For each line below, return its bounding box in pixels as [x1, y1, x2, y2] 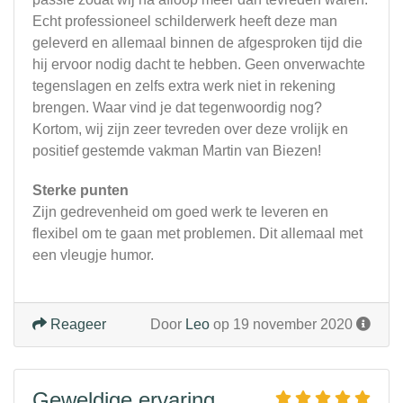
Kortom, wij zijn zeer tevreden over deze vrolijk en [32, 121, 348, 138]
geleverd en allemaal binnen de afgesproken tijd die [32, 35, 363, 51]
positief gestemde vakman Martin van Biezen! [32, 143, 321, 159]
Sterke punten [32, 183, 129, 199]
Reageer [47, 317, 106, 333]
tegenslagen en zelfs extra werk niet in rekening [32, 78, 336, 94]
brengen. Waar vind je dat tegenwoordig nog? [32, 100, 322, 116]
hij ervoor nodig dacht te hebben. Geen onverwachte [32, 57, 365, 73]
